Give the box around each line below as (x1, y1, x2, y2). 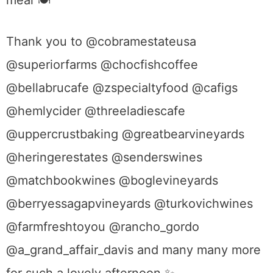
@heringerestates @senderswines (6, 150, 202, 165)
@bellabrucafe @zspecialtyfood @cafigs (6, 80, 238, 96)
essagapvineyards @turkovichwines (48, 196, 253, 211)
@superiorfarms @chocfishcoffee (6, 57, 198, 73)
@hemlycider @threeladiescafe (6, 104, 185, 119)
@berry (6, 196, 48, 211)
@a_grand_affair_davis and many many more (6, 243, 261, 258)
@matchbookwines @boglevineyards (6, 173, 218, 188)
